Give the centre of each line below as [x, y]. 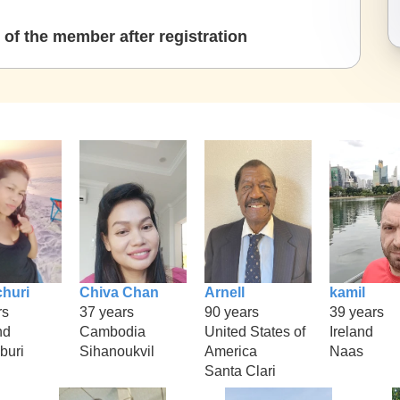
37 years [107, 312]
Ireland [351, 331]
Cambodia [112, 331]
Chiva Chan [119, 292]
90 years [232, 312]
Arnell [225, 292]
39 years [357, 312]
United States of [255, 331]
